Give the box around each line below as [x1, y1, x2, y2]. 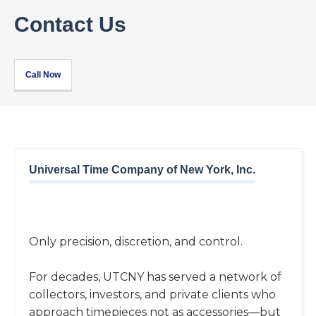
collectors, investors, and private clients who [29, 288, 276, 302]
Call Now [25, 70, 61, 80]
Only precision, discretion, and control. [29, 235, 243, 249]
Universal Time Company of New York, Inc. [29, 164, 255, 176]
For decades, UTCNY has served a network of [29, 270, 281, 284]
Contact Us [14, 13, 126, 37]
